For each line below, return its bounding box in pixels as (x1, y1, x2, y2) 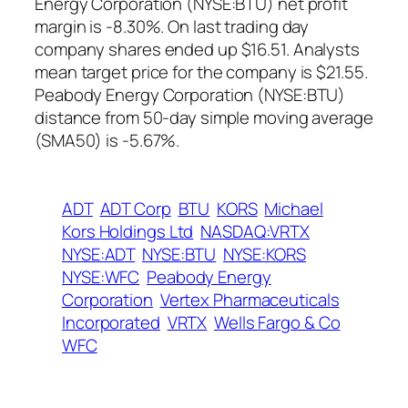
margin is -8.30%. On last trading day (35, 14, 310, 38)
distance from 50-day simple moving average (35, 105, 373, 129)
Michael (264, 196, 323, 220)
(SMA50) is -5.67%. (35, 127, 180, 152)
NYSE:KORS (223, 241, 307, 266)
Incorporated (62, 310, 160, 334)
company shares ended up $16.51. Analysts (35, 36, 360, 61)
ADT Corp (99, 196, 171, 220)
